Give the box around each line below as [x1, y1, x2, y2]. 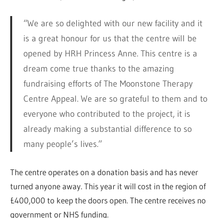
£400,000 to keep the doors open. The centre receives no [10, 195, 206, 205]
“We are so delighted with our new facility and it [23, 18, 202, 29]
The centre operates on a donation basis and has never [10, 166, 199, 177]
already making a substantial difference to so [23, 123, 192, 134]
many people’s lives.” [23, 138, 102, 149]
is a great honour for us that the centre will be [23, 33, 197, 44]
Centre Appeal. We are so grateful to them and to [23, 93, 207, 104]
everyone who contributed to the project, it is [23, 108, 190, 119]
